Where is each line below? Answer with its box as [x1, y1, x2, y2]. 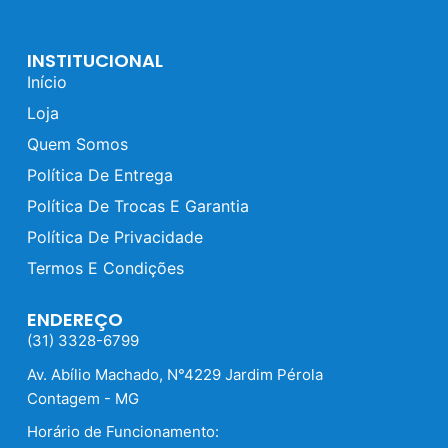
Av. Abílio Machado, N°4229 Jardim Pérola [26, 364, 323, 384]
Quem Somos [26, 134, 128, 155]
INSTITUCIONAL [26, 48, 163, 74]
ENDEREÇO [26, 307, 123, 333]
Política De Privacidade [26, 227, 203, 248]
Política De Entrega [26, 165, 173, 186]
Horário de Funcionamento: [26, 422, 219, 442]
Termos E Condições [26, 258, 184, 279]
